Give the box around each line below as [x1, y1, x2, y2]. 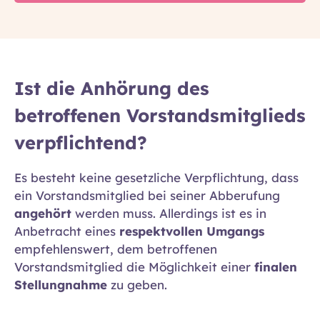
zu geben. [107, 276, 174, 292]
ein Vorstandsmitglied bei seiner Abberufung [14, 187, 280, 203]
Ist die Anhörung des [14, 76, 209, 100]
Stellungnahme [14, 276, 107, 292]
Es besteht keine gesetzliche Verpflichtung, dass [14, 169, 299, 185]
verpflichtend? [14, 131, 159, 154]
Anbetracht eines [14, 223, 119, 239]
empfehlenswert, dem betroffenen [14, 241, 217, 256]
